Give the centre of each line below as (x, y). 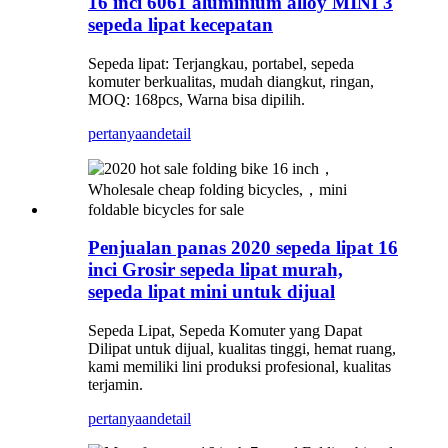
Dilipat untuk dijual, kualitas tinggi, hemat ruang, (242, 349)
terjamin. (115, 385)
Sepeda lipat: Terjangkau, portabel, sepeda (221, 63)
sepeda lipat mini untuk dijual (211, 292)
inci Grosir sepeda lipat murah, (215, 270)
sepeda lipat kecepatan (180, 25)
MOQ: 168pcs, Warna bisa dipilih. (196, 99)
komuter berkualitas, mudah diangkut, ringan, (231, 81)
